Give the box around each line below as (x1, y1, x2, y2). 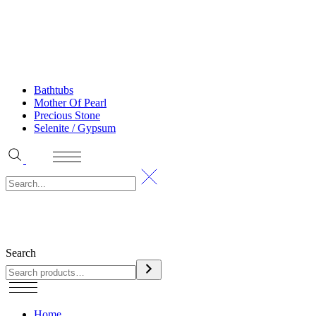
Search (6, 246, 36, 259)
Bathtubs (34, 83, 73, 96)
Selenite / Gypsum (34, 121, 116, 134)
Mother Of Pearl (34, 96, 107, 109)
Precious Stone (34, 109, 100, 121)
